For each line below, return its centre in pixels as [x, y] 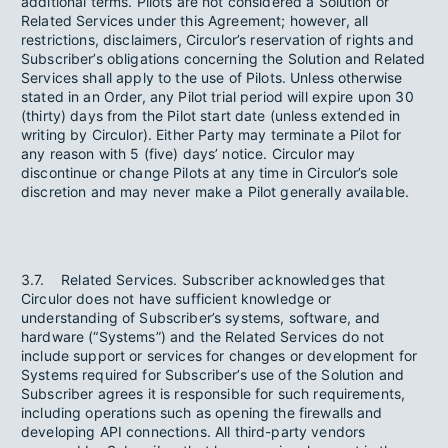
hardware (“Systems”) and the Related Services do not [203, 336]
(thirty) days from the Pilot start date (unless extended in [211, 115]
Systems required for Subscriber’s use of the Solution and [213, 374]
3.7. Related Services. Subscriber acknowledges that [203, 279]
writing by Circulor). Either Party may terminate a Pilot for [211, 134]
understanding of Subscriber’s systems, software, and [201, 317]
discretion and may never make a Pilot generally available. [215, 191]
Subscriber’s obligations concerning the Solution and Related [223, 58]
